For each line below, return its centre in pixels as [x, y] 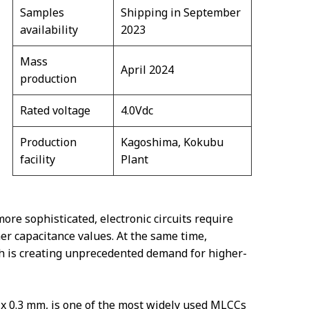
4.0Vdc [137, 111]
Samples [42, 13]
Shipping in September [181, 13]
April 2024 [147, 70]
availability [49, 30]
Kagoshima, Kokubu [172, 142]
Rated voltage [55, 111]
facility [38, 160]
